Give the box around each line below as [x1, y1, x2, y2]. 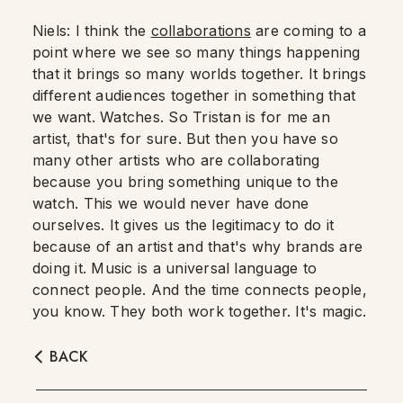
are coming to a [250, 22, 366, 40]
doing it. [32, 259, 87, 277]
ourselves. [32, 216, 105, 234]
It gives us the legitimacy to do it [109, 216, 335, 234]
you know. [32, 302, 106, 320]
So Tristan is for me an [168, 108, 330, 126]
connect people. [32, 281, 147, 299]
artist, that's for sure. [32, 130, 182, 148]
